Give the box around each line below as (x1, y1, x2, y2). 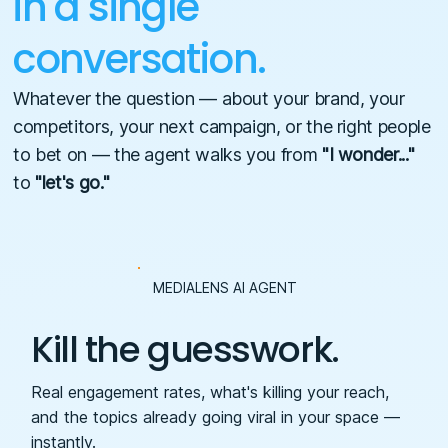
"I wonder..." (321, 144, 415, 165)
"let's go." (35, 172, 110, 193)
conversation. (13, 31, 266, 87)
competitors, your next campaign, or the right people (13, 116, 431, 137)
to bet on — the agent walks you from (13, 144, 322, 165)
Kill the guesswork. (31, 324, 339, 376)
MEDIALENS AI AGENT (152, 278, 297, 296)
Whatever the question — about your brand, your (13, 88, 405, 109)
